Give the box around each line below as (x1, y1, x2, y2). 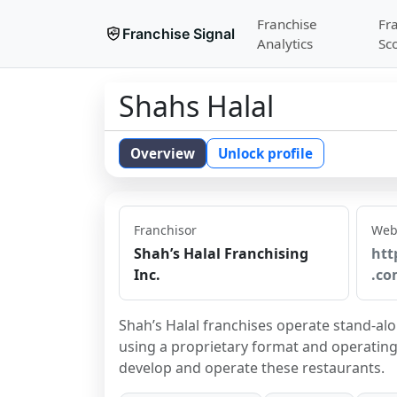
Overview (130, 144, 195, 162)
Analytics (256, 35, 313, 52)
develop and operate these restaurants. (119, 358, 385, 378)
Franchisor (134, 222, 197, 238)
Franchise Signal (122, 25, 236, 43)
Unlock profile (218, 144, 313, 162)
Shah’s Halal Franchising (134, 244, 308, 263)
